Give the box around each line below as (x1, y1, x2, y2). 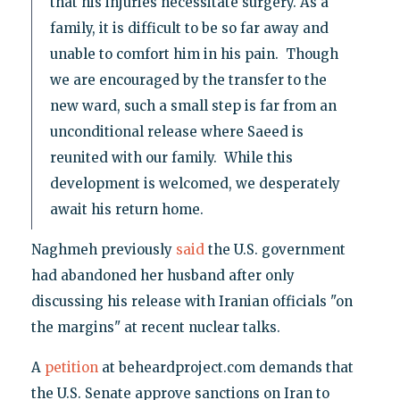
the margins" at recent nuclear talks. (30, 319, 280, 337)
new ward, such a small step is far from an (49, 97, 337, 115)
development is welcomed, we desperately (49, 175, 340, 193)
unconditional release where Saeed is (49, 123, 304, 141)
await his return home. (49, 201, 204, 219)
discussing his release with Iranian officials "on (30, 293, 353, 311)
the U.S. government (204, 241, 346, 259)
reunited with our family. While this (49, 149, 293, 167)
